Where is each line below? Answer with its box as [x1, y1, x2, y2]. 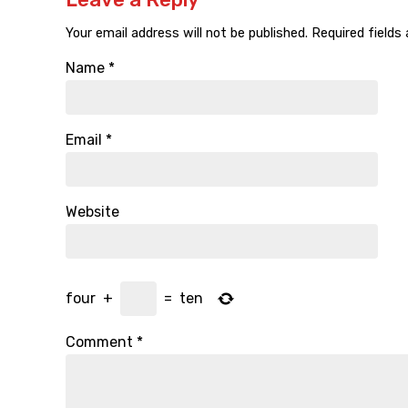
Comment [66, 333, 137, 352]
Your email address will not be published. [66, 25, 308, 42]
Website [66, 203, 119, 221]
